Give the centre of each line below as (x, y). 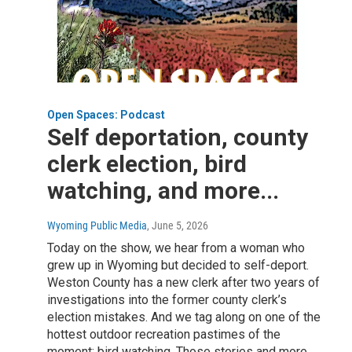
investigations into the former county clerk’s (167, 300)
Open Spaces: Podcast (106, 115)
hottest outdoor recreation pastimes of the (164, 335)
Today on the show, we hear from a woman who (176, 248)
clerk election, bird (147, 164)
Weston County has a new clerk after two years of (183, 283)
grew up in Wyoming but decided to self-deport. (178, 266)
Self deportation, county (178, 137)
